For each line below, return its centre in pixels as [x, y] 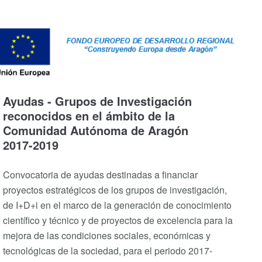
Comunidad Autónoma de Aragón [96, 130]
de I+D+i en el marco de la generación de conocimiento [117, 205]
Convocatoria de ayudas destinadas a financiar [100, 174]
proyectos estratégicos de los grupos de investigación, [115, 189]
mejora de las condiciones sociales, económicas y [107, 235]
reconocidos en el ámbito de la [89, 115]
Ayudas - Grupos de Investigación [97, 101]
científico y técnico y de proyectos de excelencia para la [118, 220]
